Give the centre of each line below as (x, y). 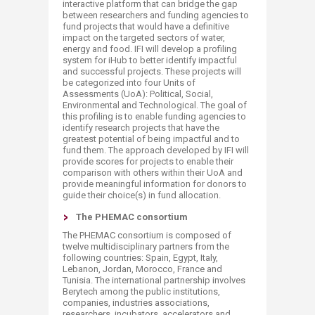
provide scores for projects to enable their (148, 161)
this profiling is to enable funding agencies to (154, 116)
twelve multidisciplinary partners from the (146, 246)
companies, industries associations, (136, 303)
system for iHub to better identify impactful (150, 60)
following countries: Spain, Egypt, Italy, (140, 258)
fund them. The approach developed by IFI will (156, 150)
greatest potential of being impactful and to (151, 139)
